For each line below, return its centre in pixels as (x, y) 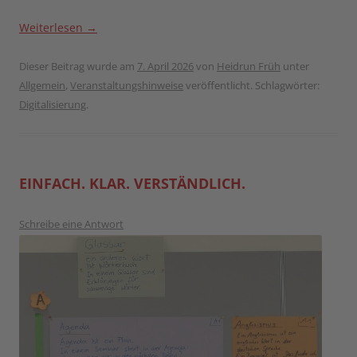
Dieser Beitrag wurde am (78, 66)
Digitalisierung (53, 104)
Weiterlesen (53, 27)
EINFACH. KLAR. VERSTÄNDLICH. (132, 183)
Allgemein (42, 85)
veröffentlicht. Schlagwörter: (251, 85)
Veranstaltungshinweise (127, 85)
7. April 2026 (165, 66)
